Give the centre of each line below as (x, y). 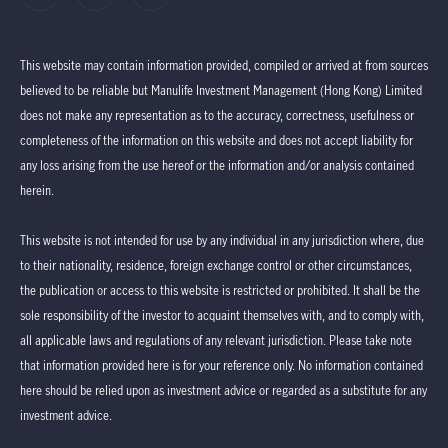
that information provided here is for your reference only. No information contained (221, 364)
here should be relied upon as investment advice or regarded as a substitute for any (223, 389)
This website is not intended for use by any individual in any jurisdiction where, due (222, 239)
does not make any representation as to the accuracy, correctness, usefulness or (217, 114)
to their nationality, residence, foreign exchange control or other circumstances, (216, 264)
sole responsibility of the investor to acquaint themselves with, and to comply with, (222, 314)
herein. (37, 189)
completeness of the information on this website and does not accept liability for (216, 139)
